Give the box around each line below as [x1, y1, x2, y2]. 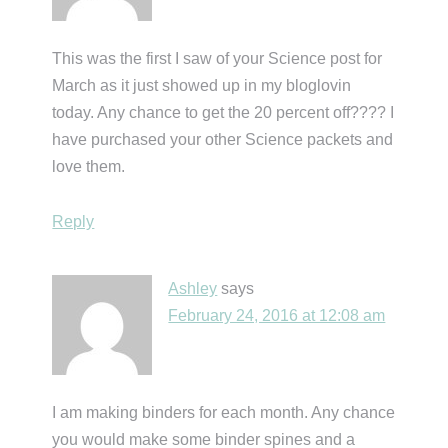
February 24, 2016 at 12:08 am [168, 306, 386, 324]
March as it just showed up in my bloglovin [52, 76, 352, 94]
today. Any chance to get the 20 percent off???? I [52, 103, 395, 121]
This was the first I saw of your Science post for [52, 49, 383, 67]
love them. [52, 157, 126, 175]
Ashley [168, 279, 218, 297]
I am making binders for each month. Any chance [52, 403, 396, 421]
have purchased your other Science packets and [52, 130, 394, 148]
